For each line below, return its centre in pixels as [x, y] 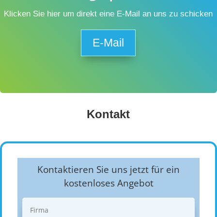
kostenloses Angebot [108, 183]
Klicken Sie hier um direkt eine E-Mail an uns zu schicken [108, 14]
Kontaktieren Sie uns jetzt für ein [108, 169]
